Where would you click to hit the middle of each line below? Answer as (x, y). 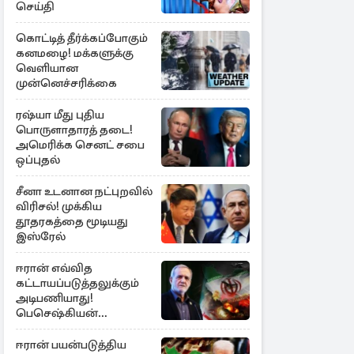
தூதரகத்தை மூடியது (72, 221)
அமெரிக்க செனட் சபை (80, 145)
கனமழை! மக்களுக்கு (75, 53)
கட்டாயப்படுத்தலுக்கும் (77, 283)
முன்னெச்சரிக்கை (66, 83)
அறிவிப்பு (42, 328)
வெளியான (47, 68)
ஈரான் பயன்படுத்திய (71, 345)
